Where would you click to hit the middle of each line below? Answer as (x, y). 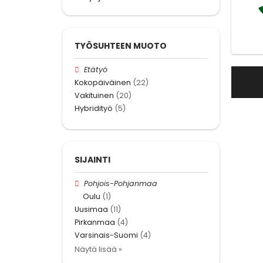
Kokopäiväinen (103, 82)
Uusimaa (91, 209)
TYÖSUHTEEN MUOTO (121, 45)
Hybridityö (94, 109)
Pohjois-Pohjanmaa (121, 183)
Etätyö (96, 69)
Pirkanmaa (95, 222)
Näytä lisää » (98, 249)
